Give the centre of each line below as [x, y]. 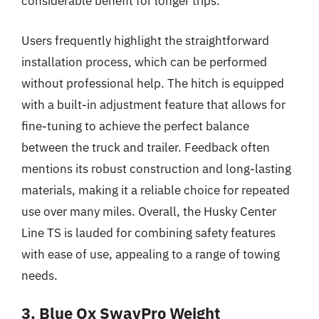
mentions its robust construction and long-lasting [156, 168]
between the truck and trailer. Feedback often [146, 147]
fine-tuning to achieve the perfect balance [135, 126]
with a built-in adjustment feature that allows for [153, 104]
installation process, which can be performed [144, 62]
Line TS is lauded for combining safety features [148, 232]
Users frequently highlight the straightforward [145, 40]
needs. [40, 275]
